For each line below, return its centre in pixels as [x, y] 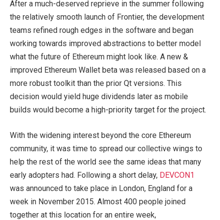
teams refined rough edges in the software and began [102, 30]
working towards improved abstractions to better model [105, 44]
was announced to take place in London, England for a [101, 188]
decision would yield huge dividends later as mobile [99, 97]
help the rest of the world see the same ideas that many [106, 162]
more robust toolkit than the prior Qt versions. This [96, 83]
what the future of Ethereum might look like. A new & [99, 57]
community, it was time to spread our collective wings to [106, 148]
